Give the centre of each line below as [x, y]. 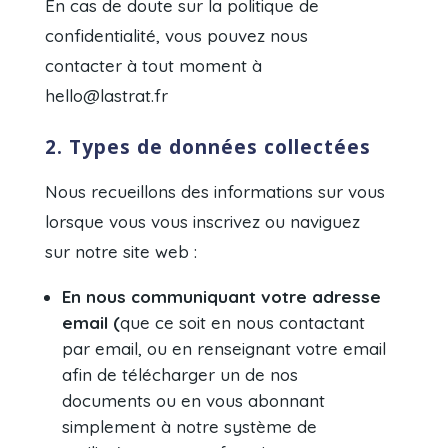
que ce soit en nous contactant [243, 323]
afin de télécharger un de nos [180, 375]
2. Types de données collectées [208, 147]
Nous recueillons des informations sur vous [215, 192]
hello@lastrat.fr [107, 96]
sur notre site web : [121, 252]
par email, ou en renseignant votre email [224, 349]
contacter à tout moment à [154, 66]
